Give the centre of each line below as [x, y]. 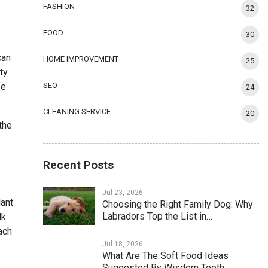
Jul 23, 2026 [123, 193]
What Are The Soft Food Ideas [166, 255]
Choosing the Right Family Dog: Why [178, 205]
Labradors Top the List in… [158, 217]
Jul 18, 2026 [123, 244]
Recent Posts [79, 165]
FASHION [59, 7]
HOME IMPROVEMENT [81, 59]
